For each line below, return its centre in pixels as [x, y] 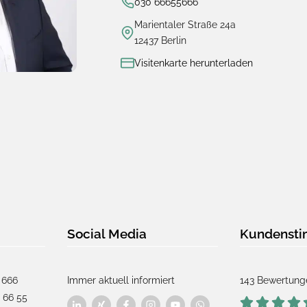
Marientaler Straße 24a [185, 24]
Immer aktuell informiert [121, 280]
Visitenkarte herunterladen [194, 63]
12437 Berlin [160, 40]
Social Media [107, 234]
